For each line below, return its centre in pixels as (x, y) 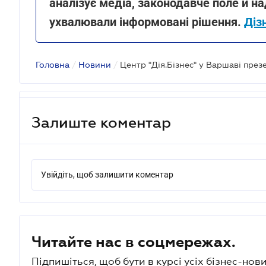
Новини (95, 65)
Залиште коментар (101, 122)
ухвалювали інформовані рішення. (147, 22)
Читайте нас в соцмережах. (134, 242)
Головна (53, 65)
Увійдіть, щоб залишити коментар (107, 175)
